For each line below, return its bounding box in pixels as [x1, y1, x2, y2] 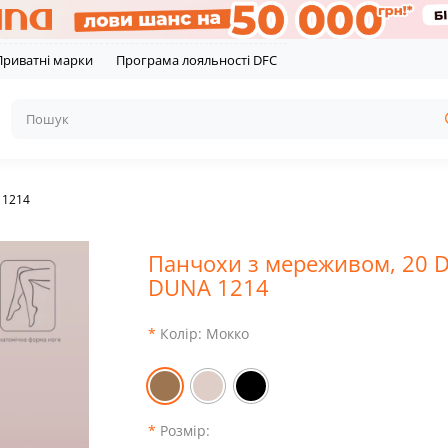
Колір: [160, 324, 207, 344]
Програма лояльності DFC [116, 51, 277, 70]
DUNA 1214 [148, 272, 270, 303]
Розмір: [160, 421, 211, 441]
